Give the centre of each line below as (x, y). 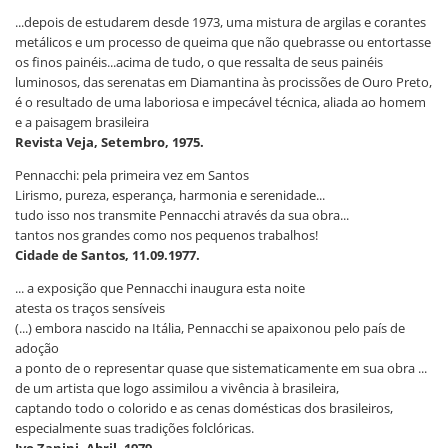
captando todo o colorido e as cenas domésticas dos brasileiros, (204, 407)
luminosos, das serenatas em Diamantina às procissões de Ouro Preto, (223, 81)
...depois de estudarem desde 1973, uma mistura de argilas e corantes (220, 21)
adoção (37, 347)
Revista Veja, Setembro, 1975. (109, 141)
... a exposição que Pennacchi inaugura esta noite (160, 287)
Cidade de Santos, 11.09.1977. (107, 254)
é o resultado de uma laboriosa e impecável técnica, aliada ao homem (220, 101)
